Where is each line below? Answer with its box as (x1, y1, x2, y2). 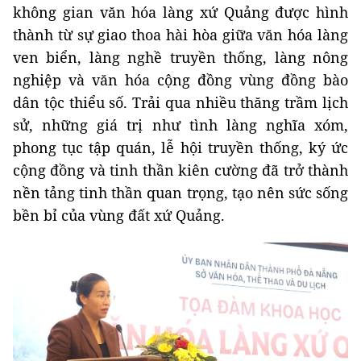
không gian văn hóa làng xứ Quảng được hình (13, 2, 348, 22)
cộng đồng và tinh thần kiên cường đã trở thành (13, 160, 348, 180)
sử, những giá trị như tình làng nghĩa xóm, (13, 115, 348, 135)
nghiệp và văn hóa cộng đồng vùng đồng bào (13, 70, 348, 89)
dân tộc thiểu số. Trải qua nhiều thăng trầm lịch (13, 93, 348, 112)
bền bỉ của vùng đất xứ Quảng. (13, 205, 225, 225)
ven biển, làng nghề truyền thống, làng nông (13, 48, 348, 67)
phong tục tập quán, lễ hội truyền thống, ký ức (13, 138, 348, 157)
